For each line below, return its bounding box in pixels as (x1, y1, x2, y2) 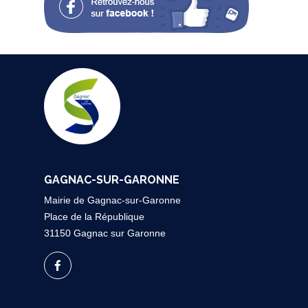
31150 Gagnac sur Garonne (44, 228, 166, 239)
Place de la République (44, 211, 144, 223)
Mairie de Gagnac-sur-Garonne (44, 195, 181, 206)
